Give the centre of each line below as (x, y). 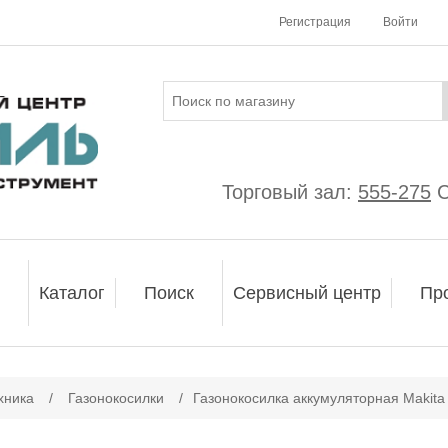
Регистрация (315, 22)
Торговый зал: (290, 192)
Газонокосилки (116, 398)
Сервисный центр (307, 293)
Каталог (72, 293)
